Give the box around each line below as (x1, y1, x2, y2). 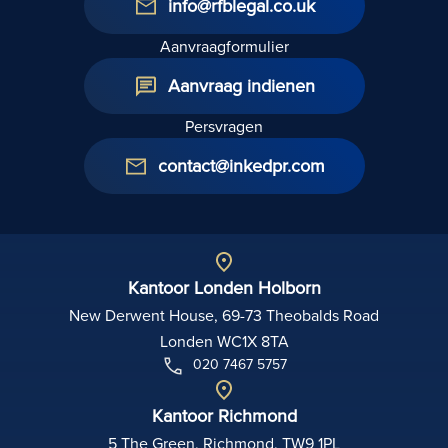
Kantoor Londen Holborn (127, 275, 321, 301)
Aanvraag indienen (167, 73, 315, 99)
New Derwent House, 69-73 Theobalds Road (69, 304, 379, 327)
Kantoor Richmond (151, 403, 297, 429)
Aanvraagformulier (159, 35, 289, 58)
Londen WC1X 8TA (159, 330, 289, 353)
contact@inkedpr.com (157, 153, 325, 179)
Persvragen (185, 115, 263, 138)
